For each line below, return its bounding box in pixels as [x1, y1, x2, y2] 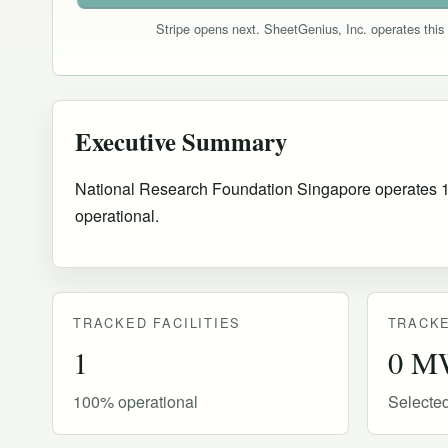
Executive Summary [75, 123, 287, 160]
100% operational [73, 390, 198, 414]
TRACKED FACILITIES [73, 313, 242, 333]
